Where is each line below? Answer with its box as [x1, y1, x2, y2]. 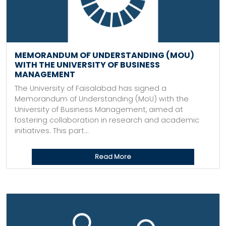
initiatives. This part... [15, 126, 89, 136]
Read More [95, 152, 131, 161]
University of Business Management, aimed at [15, 104, 183, 115]
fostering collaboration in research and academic [15, 115, 199, 125]
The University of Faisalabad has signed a [15, 83, 166, 93]
